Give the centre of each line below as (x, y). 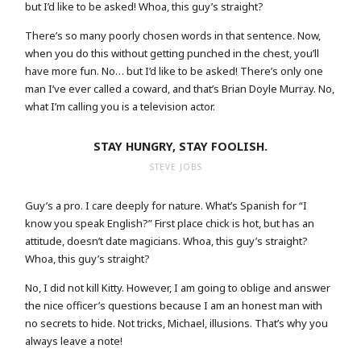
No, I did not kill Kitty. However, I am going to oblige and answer (178, 288)
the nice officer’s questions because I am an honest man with (174, 306)
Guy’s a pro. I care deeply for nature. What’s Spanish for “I (166, 206)
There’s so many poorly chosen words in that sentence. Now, (173, 35)
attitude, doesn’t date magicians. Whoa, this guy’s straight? (167, 241)
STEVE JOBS (176, 167)
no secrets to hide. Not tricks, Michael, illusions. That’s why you (177, 324)
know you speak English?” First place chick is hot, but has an (170, 224)
